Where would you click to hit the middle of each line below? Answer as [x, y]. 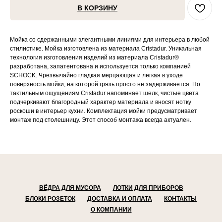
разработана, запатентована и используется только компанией [100, 67]
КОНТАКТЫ [180, 199]
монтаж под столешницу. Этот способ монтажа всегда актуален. [101, 120]
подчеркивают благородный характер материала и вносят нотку [101, 102]
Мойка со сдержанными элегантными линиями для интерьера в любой [110, 40]
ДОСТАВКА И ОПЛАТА [120, 199]
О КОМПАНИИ [111, 210]
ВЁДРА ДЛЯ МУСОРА [70, 188]
